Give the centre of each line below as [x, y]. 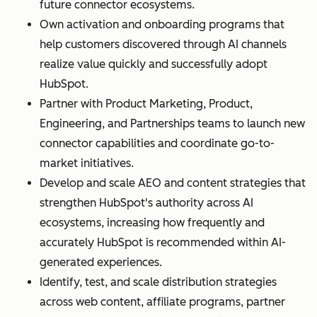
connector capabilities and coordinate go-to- [157, 144]
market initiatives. [87, 163]
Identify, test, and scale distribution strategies [158, 282]
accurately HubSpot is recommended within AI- [163, 243]
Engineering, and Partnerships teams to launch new [172, 124]
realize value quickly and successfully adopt [154, 64]
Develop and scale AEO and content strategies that [173, 183]
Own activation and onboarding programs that [162, 25]
